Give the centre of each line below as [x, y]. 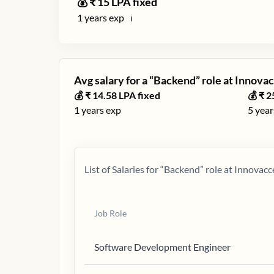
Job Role [110, 213]
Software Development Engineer [162, 247]
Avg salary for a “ [114, 80]
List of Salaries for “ [124, 169]
